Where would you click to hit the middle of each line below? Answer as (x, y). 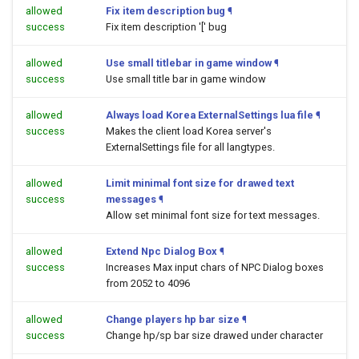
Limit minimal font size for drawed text (200, 183)
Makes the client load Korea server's (189, 131)
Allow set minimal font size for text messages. (213, 215)
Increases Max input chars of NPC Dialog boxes (215, 267)
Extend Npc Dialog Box (161, 251)
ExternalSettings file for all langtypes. (190, 147)
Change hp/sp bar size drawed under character (214, 335)
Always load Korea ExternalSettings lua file (210, 115)
